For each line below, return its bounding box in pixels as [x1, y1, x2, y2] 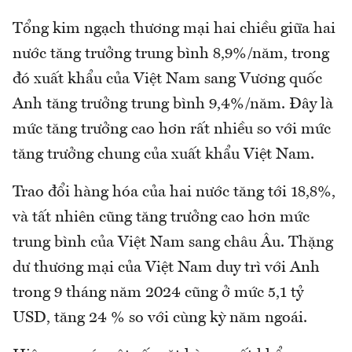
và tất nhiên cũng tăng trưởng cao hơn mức [13, 210, 310, 226]
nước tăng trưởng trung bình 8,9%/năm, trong [13, 46, 329, 63]
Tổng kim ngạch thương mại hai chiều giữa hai [13, 21, 335, 38]
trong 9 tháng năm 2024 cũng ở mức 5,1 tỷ [13, 285, 303, 302]
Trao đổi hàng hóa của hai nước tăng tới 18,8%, [13, 185, 335, 201]
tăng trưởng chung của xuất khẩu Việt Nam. [13, 147, 314, 163]
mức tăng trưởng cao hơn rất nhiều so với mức [13, 122, 331, 138]
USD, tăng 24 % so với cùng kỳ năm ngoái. [13, 310, 307, 327]
